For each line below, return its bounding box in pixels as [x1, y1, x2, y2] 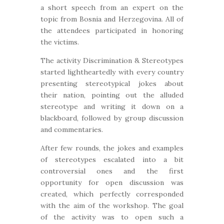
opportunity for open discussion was [40, 178, 184, 187]
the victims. [40, 37, 79, 46]
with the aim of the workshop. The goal [40, 201, 184, 210]
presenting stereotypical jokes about [40, 79, 184, 88]
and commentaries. [40, 125, 103, 134]
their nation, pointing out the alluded [40, 90, 184, 99]
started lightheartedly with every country [40, 67, 184, 76]
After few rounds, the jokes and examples [40, 143, 184, 152]
